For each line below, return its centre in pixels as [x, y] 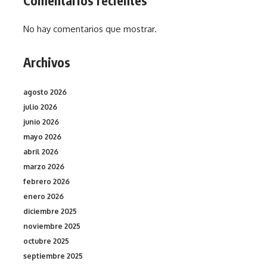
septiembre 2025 [53, 256]
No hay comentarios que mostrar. [90, 29]
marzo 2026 [44, 166]
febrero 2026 [46, 181]
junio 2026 [41, 122]
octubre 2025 [46, 241]
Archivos [47, 62]
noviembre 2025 [52, 226]
